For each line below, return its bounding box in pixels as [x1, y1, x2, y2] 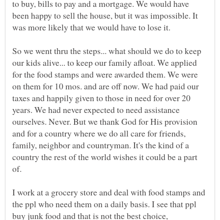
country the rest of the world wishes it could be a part [12, 150, 197, 163]
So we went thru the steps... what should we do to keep [12, 44, 201, 56]
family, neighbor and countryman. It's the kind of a [12, 138, 189, 151]
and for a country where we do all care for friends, [12, 127, 186, 139]
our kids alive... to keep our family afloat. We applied [12, 56, 197, 68]
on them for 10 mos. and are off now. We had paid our [12, 80, 199, 92]
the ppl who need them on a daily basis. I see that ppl [12, 197, 196, 210]
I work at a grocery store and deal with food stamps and [12, 186, 205, 198]
